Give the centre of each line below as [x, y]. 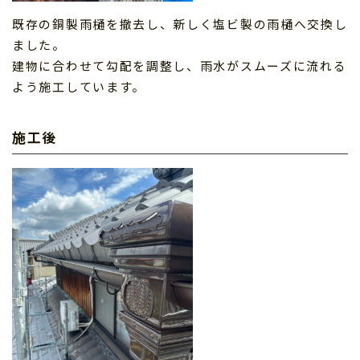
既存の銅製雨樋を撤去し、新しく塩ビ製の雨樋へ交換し [180, 23]
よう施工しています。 [79, 86]
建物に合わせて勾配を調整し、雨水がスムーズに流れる [180, 65]
